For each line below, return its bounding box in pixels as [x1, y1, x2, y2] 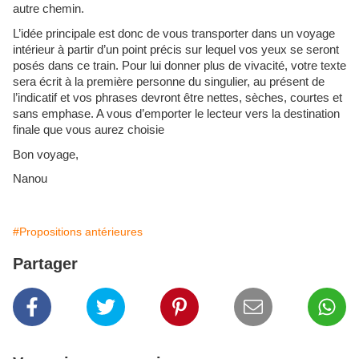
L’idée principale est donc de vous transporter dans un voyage [13, 26, 335, 40]
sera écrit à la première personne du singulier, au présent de [13, 75, 325, 88]
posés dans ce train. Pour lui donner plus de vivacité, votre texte [13, 58, 346, 72]
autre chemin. [13, 2, 84, 16]
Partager [13, 254, 78, 272]
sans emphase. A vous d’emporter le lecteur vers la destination [13, 107, 340, 120]
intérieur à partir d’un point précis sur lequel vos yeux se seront [13, 42, 339, 56]
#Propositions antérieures [13, 224, 143, 238]
